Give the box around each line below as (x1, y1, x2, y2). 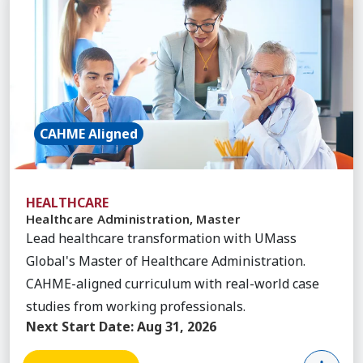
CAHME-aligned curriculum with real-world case (26, 275, 319, 293)
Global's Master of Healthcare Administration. (26, 252, 305, 271)
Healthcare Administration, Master (26, 211, 240, 228)
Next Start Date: (26, 318, 134, 336)
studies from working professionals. (26, 297, 246, 316)
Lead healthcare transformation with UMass (26, 229, 297, 248)
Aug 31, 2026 (137, 318, 216, 336)
